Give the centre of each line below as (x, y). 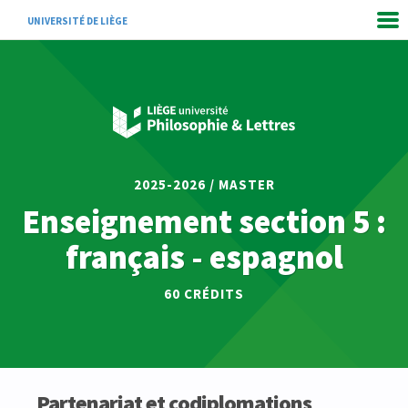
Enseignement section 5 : (204, 222)
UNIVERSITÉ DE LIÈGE (77, 21)
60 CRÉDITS (204, 294)
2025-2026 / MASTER (204, 184)
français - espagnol (204, 257)
